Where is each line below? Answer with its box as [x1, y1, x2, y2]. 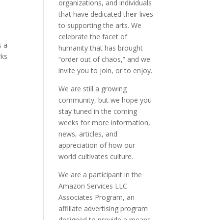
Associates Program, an [58, 192, 135, 202]
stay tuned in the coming [58, 107, 137, 116]
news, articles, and [58, 129, 118, 138]
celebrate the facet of [58, 32, 128, 41]
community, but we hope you [58, 95, 152, 105]
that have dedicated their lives [58, 9, 154, 19]
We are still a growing [58, 84, 127, 93]
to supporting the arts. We [58, 21, 142, 30]
